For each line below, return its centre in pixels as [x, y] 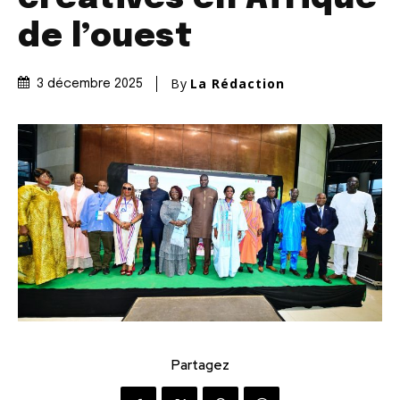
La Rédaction [237, 84]
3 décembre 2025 [90, 84]
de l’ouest [105, 38]
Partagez [200, 366]
